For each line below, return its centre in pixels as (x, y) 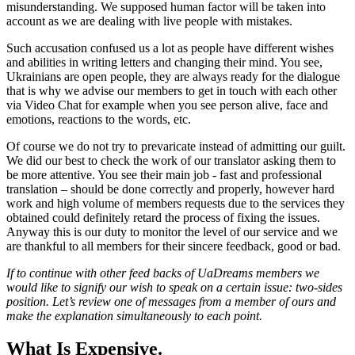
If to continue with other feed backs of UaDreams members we (163, 273)
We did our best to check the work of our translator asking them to (171, 160)
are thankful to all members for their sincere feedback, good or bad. (174, 246)
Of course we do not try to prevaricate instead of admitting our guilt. (176, 146)
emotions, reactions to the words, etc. (99, 119)
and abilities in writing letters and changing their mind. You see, (164, 62)
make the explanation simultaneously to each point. (134, 315)
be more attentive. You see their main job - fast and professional (164, 174)
